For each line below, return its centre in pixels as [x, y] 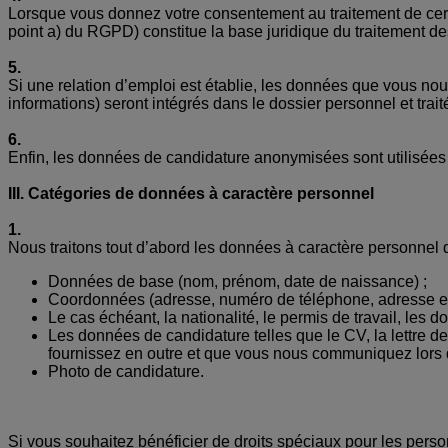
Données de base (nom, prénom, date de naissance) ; [237, 281]
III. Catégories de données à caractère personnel [191, 193]
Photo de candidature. [126, 371]
